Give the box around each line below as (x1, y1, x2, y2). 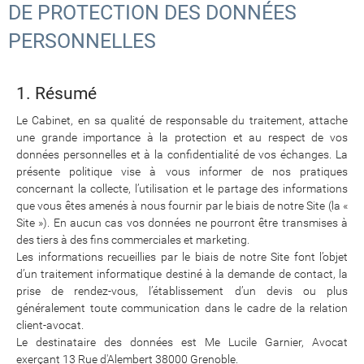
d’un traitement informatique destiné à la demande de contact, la (16, 267, 348, 280)
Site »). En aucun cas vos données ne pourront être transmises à (16, 216, 348, 229)
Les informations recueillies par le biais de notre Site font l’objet (16, 250, 348, 263)
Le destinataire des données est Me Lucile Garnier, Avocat (16, 336, 348, 349)
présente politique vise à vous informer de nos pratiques (16, 165, 348, 178)
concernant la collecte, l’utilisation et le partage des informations (16, 182, 348, 195)
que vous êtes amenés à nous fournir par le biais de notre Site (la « (16, 199, 348, 212)
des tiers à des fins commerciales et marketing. (16, 233, 249, 246)
